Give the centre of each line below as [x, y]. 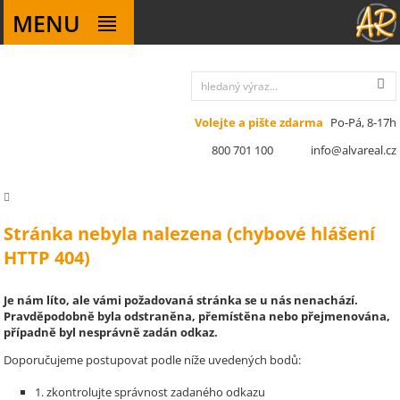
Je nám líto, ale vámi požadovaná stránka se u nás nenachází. [181, 300]
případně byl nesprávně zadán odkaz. [111, 332]
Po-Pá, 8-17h [362, 122]
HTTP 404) [47, 258]
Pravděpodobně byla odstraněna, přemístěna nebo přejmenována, [197, 316]
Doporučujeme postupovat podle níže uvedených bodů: [153, 360]
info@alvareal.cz [353, 150]
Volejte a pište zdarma [258, 122]
